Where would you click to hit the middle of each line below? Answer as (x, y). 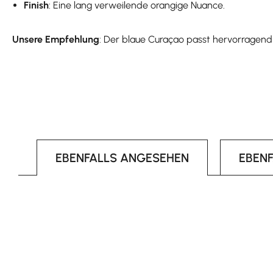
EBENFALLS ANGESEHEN (122, 158)
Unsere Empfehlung (56, 39)
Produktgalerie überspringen (73, 200)
